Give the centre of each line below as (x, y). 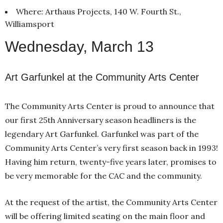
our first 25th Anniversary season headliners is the (101, 120)
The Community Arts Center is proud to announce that (110, 106)
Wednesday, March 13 (79, 46)
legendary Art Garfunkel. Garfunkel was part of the (102, 134)
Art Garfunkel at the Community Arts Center (102, 77)
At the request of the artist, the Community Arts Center (111, 202)
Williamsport (30, 24)
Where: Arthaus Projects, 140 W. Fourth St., (99, 11)
